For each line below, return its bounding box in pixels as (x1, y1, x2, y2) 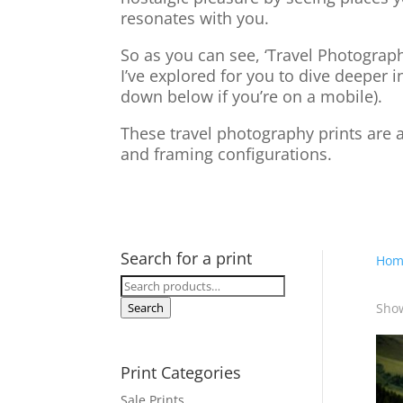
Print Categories (121, 362, 242, 384)
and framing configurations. (121, 143, 337, 166)
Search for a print (121, 247, 253, 270)
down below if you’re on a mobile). (121, 85, 383, 108)
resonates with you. (121, 7, 270, 30)
